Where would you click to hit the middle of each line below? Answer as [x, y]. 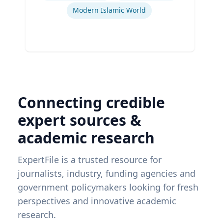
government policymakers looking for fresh [108, 187]
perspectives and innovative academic [97, 201]
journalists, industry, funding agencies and [107, 174]
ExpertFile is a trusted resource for [90, 160]
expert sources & [80, 120]
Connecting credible [91, 103]
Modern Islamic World [109, 10]
